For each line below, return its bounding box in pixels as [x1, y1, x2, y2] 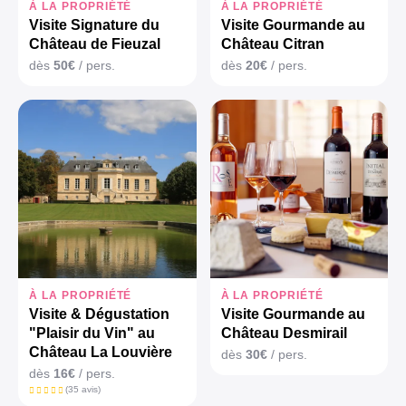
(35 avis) [64, 383, 101, 394]
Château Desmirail [220, 324, 347, 341]
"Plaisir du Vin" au [29, 324, 155, 341]
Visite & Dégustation [29, 305, 169, 322]
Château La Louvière [29, 343, 172, 360]
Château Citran [220, 36, 324, 53]
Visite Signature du [29, 17, 159, 34]
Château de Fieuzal [29, 36, 160, 53]
